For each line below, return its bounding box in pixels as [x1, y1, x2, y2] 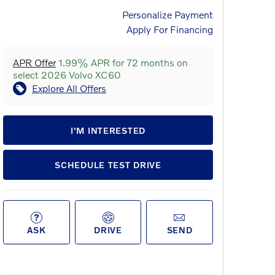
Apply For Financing [126, 23, 213, 35]
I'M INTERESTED [71, 125, 145, 136]
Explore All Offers [32, 82, 106, 94]
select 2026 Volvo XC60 [13, 69, 121, 80]
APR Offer [13, 56, 56, 68]
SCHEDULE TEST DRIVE [55, 160, 161, 171]
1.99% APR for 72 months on [56, 56, 188, 68]
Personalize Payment [122, 9, 213, 20]
